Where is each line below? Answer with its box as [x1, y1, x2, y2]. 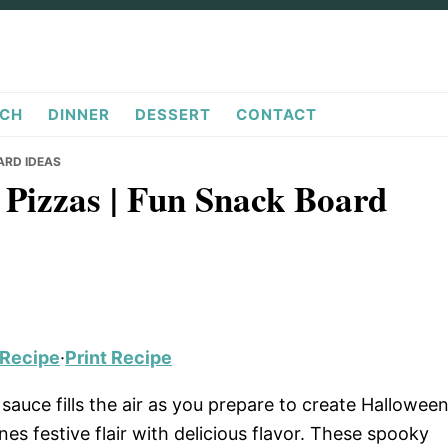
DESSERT [135, 105, 211, 125]
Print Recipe [65, 347, 172, 369]
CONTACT [236, 105, 317, 125]
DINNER [48, 105, 110, 125]
